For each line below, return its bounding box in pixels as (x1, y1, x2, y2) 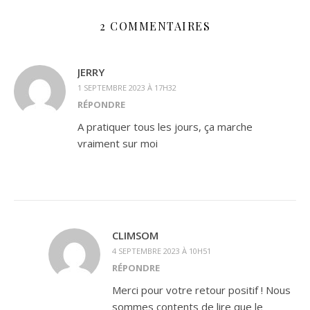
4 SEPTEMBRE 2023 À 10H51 (112, 246, 211, 256)
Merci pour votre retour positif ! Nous (112, 283, 291, 297)
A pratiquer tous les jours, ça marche (77, 120, 253, 134)
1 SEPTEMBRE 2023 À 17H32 (77, 82, 176, 93)
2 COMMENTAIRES (100, 19, 210, 33)
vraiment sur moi (77, 136, 158, 150)
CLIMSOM (112, 228, 158, 242)
